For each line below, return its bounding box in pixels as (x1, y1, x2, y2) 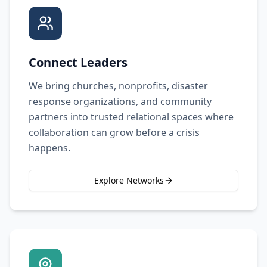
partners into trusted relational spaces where (29, 110, 234, 123)
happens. (29, 141, 70, 154)
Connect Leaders (29, 54, 128, 70)
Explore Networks (94, 175, 164, 186)
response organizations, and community (29, 95, 212, 108)
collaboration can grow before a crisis (29, 126, 200, 139)
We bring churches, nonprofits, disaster (29, 79, 208, 92)
